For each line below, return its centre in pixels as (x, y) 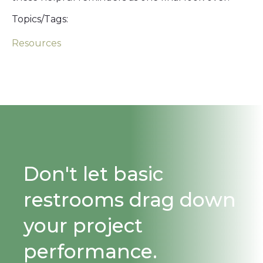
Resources (36, 43)
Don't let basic (93, 174)
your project (83, 225)
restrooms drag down (130, 200)
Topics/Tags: (40, 19)
